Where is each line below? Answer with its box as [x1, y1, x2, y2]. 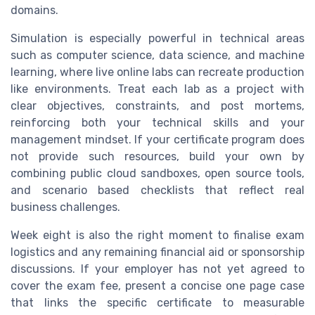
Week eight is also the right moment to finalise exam [11, 229, 304, 243]
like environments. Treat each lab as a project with [11, 82, 304, 96]
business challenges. [11, 200, 120, 214]
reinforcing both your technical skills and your [11, 116, 304, 130]
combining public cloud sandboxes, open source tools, [11, 167, 304, 181]
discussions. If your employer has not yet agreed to [11, 262, 304, 276]
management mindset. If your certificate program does [11, 133, 304, 147]
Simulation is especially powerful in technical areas [11, 32, 304, 46]
